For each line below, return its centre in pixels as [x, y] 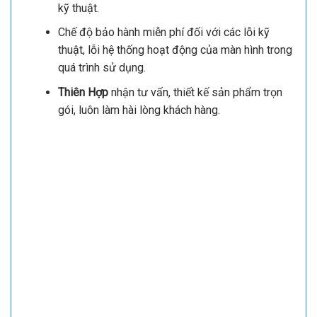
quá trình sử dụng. [102, 68]
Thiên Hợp [84, 92]
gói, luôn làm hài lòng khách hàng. [139, 110]
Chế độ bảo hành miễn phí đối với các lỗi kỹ [163, 33]
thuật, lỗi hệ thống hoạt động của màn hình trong [175, 50]
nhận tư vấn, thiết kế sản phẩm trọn [196, 92]
